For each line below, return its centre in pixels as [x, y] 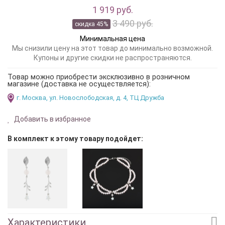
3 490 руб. [133, 24]
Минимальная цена [113, 38]
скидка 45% [91, 24]
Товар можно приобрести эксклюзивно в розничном [99, 77]
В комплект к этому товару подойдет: [75, 138]
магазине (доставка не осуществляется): [79, 84]
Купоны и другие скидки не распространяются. [113, 58]
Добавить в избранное [52, 119]
